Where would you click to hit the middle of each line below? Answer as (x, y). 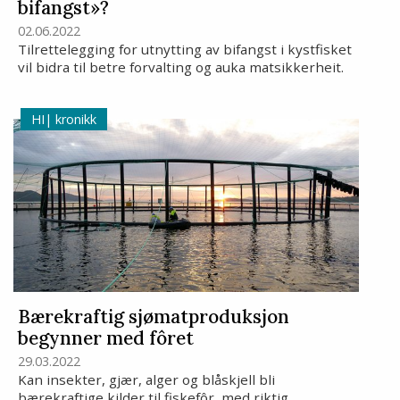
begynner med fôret (106, 337)
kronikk (75, 119)
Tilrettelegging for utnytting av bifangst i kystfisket (185, 50)
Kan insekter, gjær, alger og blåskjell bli (147, 379)
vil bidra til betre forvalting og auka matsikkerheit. (181, 67)
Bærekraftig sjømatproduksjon (154, 316)
